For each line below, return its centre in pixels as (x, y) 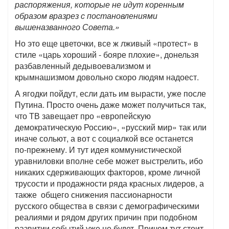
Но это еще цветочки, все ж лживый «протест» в (107, 43)
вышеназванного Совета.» (67, 27)
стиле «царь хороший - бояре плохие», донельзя (107, 54)
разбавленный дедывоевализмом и (83, 66)
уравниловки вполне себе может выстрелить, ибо (109, 161)
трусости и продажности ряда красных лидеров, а (109, 183)
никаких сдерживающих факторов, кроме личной (108, 172)
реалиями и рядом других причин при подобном (106, 217)
